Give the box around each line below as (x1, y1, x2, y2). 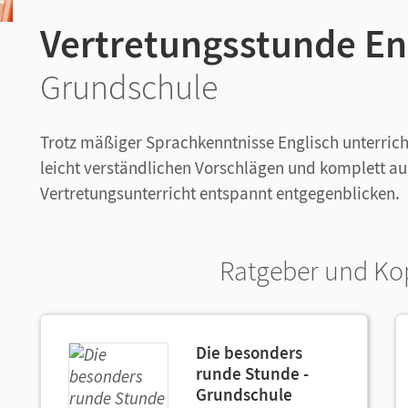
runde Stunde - (196, 362, 309, 384)
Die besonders (196, 342, 302, 363)
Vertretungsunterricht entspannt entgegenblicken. (40, 182, 400, 204)
